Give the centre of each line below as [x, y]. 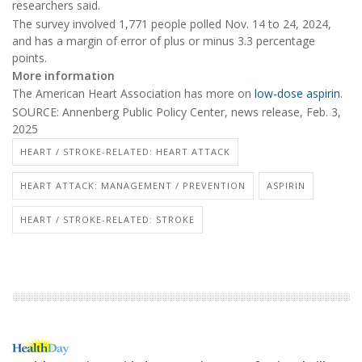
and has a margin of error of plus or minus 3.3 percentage [164, 40]
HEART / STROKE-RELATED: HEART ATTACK [125, 152]
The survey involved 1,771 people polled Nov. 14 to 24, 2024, [172, 23]
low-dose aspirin [297, 94]
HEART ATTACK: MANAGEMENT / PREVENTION [133, 186]
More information [63, 76]
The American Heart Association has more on [133, 94]
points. [29, 57]
